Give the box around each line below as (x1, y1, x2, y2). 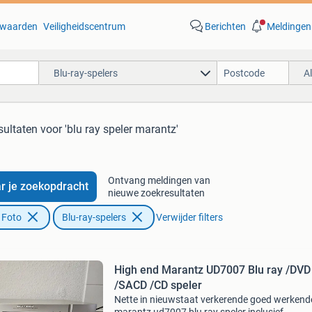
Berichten (204, 21, 246, 32)
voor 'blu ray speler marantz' (40, 123, 178, 136)
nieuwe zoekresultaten (107, 187, 205, 198)
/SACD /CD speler (114, 279, 202, 292)
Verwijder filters (155, 212, 223, 223)
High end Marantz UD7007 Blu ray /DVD (114, 263, 311, 276)
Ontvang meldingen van (107, 175, 210, 186)
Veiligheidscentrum (42, 21, 125, 32)
